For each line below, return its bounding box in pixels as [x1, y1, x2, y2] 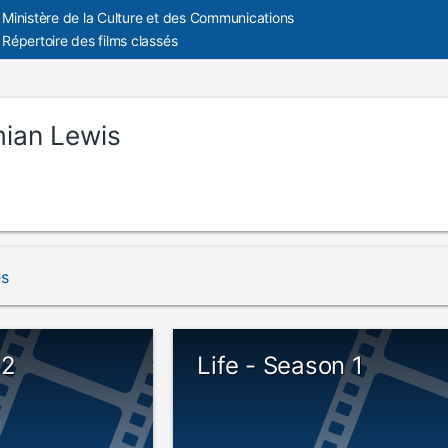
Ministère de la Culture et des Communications [2, 9, 295, 26]
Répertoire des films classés [2, 32, 178, 49]
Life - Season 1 [197, 351, 363, 380]
